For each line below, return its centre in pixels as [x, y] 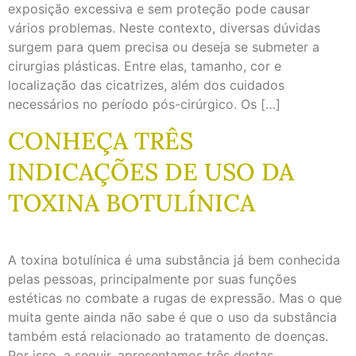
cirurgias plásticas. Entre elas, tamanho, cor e [145, 66]
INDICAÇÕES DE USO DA [151, 171]
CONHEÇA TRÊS [101, 140]
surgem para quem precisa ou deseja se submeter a [164, 47]
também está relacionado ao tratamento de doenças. [168, 336]
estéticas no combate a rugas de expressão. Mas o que [175, 298]
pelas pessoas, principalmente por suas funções [152, 279]
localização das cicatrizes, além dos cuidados [146, 85]
